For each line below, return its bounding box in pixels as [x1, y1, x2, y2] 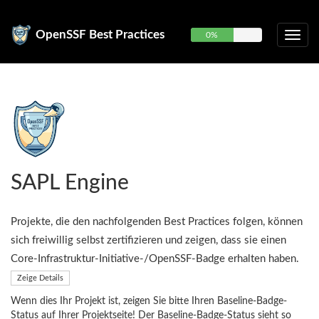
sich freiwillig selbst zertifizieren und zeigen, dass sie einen [11, 235, 286, 246]
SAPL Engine [11, 172, 129, 194]
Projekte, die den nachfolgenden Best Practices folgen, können [11, 216, 303, 227]
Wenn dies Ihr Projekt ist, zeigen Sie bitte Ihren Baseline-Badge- [11, 296, 287, 306]
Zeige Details [17, 273, 63, 282]
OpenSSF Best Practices [36, 28, 164, 41]
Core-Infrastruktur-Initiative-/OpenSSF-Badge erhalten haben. [11, 253, 299, 264]
